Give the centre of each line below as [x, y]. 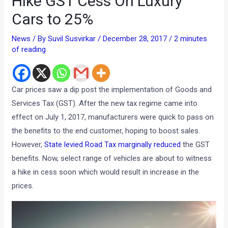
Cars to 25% [53, 19]
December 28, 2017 [136, 38]
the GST [195, 144]
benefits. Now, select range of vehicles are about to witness [112, 158]
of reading [29, 49]
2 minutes [191, 38]
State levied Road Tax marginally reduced [113, 144]
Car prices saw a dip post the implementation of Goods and [112, 89]
